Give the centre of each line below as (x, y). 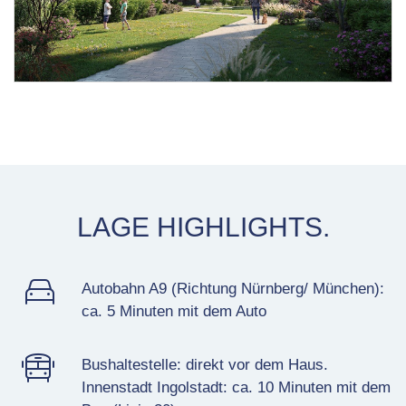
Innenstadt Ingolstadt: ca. (169, 387)
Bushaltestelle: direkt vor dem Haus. (204, 364)
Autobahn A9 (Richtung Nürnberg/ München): (232, 288)
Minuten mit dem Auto (190, 311)
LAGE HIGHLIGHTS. (203, 227)
